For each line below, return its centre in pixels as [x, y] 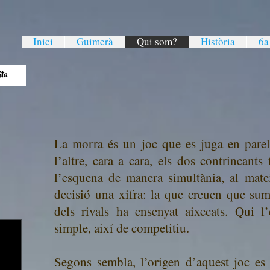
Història [218, 41]
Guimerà [95, 41]
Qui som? [157, 41]
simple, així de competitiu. [122, 228]
